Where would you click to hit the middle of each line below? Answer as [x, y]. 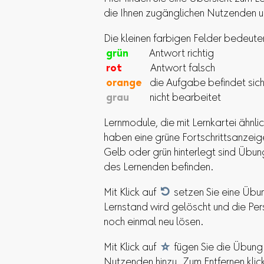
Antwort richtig [171, 54]
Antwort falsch [169, 69]
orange [124, 83]
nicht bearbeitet [175, 98]
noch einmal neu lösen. [154, 222]
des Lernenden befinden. [159, 168]
